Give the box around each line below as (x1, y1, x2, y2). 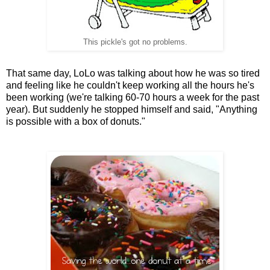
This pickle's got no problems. (83, 38, 187, 47)
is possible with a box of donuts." (6, 116, 145, 127)
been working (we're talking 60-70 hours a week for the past (6, 92, 259, 103)
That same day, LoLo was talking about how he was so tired (6, 68, 260, 79)
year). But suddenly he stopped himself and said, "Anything (6, 104, 257, 115)
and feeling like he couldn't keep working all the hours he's (6, 80, 254, 91)
